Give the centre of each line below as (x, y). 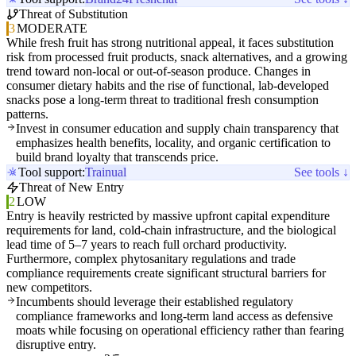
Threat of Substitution (74, 14)
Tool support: (52, 172)
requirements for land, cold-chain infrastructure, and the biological (171, 230)
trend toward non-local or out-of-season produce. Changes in (159, 72)
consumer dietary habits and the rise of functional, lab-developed (168, 86)
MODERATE (52, 29)
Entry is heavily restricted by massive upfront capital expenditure (168, 216)
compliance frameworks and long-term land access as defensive (174, 316)
